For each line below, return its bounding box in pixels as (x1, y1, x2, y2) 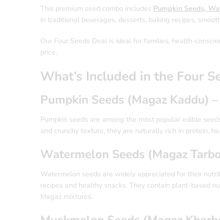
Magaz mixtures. (40, 191, 93, 201)
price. (40, 47, 57, 57)
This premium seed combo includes (40, 3, 153, 13)
